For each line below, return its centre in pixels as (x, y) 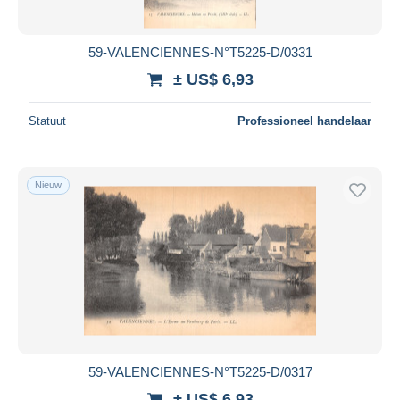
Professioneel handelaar (304, 121)
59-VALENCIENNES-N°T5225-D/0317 (200, 371)
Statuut (47, 121)
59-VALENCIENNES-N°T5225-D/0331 (200, 52)
